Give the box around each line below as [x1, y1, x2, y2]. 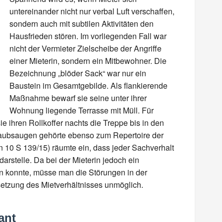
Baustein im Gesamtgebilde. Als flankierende [9, 80, 167, 91]
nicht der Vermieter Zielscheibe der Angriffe [9, 43, 162, 54]
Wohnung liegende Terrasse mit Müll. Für [9, 105, 154, 116]
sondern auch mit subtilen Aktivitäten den [9, 18, 154, 29]
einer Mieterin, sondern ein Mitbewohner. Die [9, 55, 166, 66]
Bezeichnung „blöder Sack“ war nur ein [9, 67, 146, 79]
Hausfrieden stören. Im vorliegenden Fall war [9, 30, 166, 42]
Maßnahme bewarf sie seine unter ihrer [9, 92, 147, 104]
